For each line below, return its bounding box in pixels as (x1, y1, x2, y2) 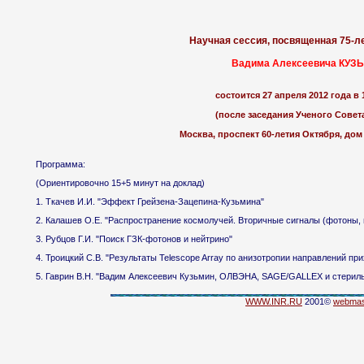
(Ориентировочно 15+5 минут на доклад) (36, 178, 205, 188)
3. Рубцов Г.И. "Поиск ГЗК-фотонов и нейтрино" (36, 234, 232, 245)
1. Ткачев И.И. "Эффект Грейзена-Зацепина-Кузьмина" (36, 197, 264, 207)
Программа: (36, 159, 85, 170)
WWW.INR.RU (245, 297, 302, 306)
